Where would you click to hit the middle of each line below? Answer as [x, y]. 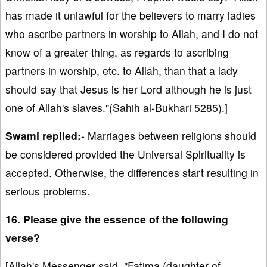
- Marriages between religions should [169, 136]
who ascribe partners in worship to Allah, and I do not [132, 34]
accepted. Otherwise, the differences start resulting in [132, 173]
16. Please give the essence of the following [117, 219]
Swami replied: [43, 136]
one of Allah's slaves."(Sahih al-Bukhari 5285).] [117, 108]
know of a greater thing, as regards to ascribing [117, 52]
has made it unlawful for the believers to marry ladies [131, 15]
